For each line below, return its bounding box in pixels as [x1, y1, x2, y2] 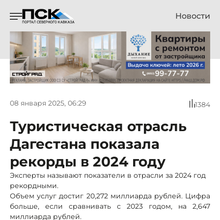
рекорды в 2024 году [10, 153, 165, 170]
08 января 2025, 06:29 [10, 99, 86, 108]
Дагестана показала [10, 135, 160, 152]
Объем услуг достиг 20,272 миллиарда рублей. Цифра [10, 191, 210, 200]
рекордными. [10, 181, 58, 190]
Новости [175, 11, 210, 21]
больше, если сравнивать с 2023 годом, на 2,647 [10, 201, 210, 211]
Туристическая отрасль [10, 117, 187, 135]
